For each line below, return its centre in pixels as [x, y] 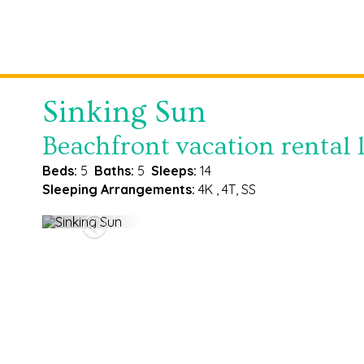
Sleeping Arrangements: [119, 190]
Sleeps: [174, 171]
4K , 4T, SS [225, 190]
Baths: [114, 171]
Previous [123, 227]
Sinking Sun [124, 113]
